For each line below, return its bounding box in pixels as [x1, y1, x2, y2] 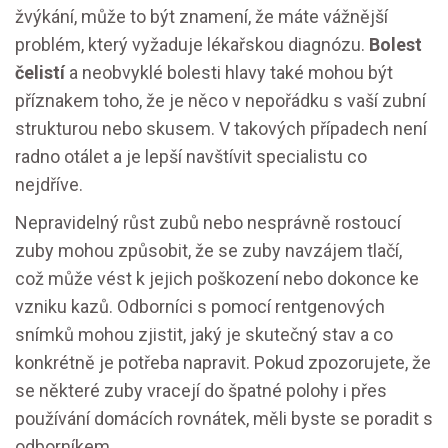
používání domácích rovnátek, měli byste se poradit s [15, 408, 433, 430]
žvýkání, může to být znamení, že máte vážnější [15, 6, 388, 28]
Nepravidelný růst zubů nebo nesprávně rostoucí [15, 212, 401, 234]
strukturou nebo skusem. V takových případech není [15, 118, 427, 140]
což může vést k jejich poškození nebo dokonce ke [15, 268, 419, 290]
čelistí [15, 62, 65, 84]
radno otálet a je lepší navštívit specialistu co [15, 146, 367, 168]
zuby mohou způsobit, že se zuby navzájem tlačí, [15, 240, 402, 262]
